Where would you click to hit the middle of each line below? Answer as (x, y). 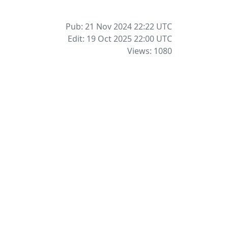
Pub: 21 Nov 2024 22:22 (111, 26)
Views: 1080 (150, 51)
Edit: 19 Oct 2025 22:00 (112, 39)
